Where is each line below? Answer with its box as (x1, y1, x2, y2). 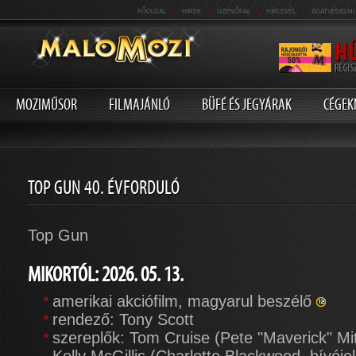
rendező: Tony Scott (52, 311, 194, 328)
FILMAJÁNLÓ (109, 95, 170, 114)
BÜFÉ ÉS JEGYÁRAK (202, 95, 292, 114)
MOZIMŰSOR (16, 95, 77, 114)
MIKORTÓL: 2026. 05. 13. (28, 261, 184, 287)
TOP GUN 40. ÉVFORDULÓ (28, 176, 180, 199)
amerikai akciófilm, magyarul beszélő (52, 292, 316, 310)
